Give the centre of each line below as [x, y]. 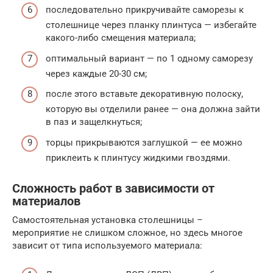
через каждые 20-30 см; [96, 73]
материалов [46, 201]
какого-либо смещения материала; [121, 38]
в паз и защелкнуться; [94, 122]
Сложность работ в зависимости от [113, 189]
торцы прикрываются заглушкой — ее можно [144, 142]
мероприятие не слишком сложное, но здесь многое [127, 232]
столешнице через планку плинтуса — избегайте [151, 25]
